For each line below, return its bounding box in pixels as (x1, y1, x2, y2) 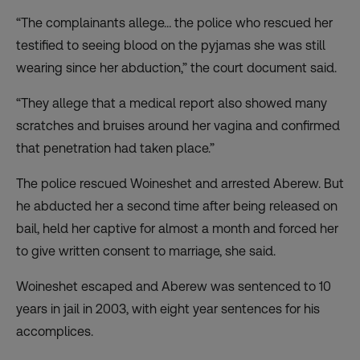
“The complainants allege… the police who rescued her (16, 14, 333, 31)
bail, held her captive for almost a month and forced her (16, 220, 338, 236)
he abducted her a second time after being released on (16, 198, 337, 214)
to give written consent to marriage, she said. (16, 243, 276, 259)
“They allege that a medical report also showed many (16, 95, 327, 111)
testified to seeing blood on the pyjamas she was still (16, 37, 325, 53)
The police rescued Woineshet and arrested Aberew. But (16, 175, 344, 191)
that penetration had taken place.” (16, 140, 215, 156)
